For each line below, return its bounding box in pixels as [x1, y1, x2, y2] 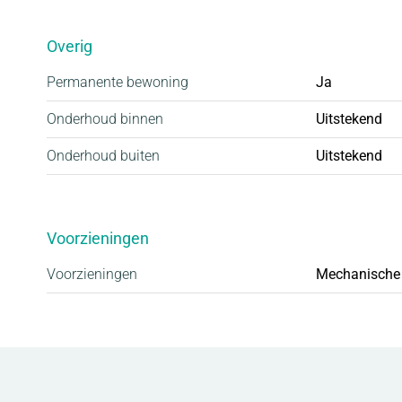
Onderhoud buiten [47, 146, 160, 164]
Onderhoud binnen [47, 109, 163, 127]
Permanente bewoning [47, 73, 188, 91]
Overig [47, 36, 92, 56]
